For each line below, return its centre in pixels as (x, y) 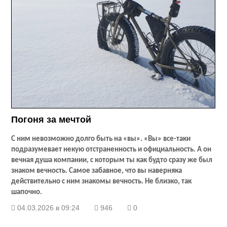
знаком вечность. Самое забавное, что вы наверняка (97, 171)
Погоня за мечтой (51, 120)
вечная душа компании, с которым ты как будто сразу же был (112, 161)
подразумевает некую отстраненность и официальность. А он (111, 150)
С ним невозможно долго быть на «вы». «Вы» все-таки (101, 139)
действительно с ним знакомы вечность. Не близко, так (102, 182)
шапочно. (27, 193)
